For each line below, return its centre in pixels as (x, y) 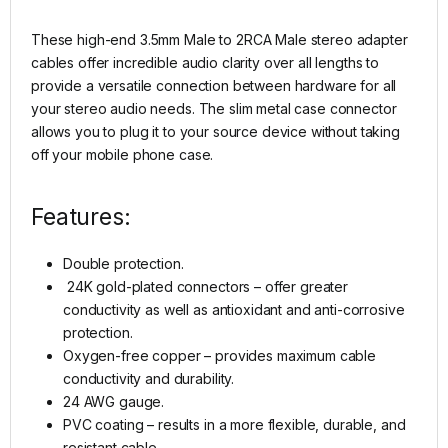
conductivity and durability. (149, 379)
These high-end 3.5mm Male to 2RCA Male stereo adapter (219, 40)
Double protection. (123, 264)
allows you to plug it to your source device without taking (215, 132)
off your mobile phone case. (122, 155)
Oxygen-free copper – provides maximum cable (219, 356)
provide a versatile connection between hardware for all (214, 86)
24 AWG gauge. (114, 402)
